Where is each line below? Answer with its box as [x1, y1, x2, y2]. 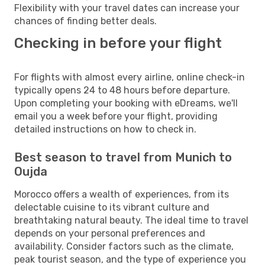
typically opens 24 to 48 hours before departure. [14, 84, 230, 96]
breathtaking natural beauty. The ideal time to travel [14, 214, 248, 226]
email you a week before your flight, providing [14, 110, 218, 122]
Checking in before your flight [14, 34, 222, 51]
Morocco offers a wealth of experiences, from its [14, 188, 229, 200]
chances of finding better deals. [14, 15, 157, 27]
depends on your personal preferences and [14, 227, 205, 239]
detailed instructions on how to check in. [14, 123, 196, 135]
